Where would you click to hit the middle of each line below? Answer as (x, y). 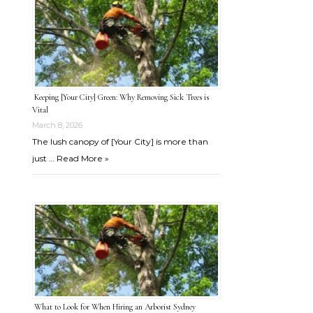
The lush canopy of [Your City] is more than (120, 141)
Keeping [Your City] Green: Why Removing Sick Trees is (122, 97)
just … (43, 158)
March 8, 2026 (57, 125)
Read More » (83, 158)
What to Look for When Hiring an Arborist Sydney (115, 307)
